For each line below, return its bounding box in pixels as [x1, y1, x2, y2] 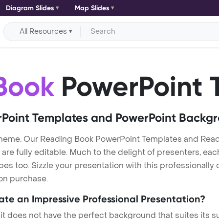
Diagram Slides [5, 4, 54, 12]
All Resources [20, 26, 67, 36]
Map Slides [74, 4, 109, 12]
